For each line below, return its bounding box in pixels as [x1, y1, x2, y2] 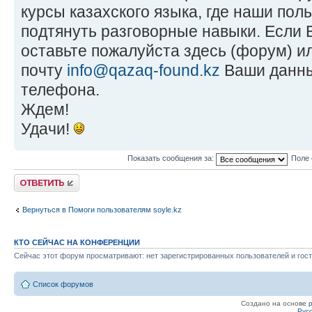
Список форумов [33, 280, 93, 289]
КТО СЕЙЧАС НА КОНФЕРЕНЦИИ [14, 237, 140, 247]
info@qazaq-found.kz [67, 61, 220, 79]
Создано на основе [240, 299, 309, 308]
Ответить [14, 173, 47, 182]
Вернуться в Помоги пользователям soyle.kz [22, 205, 182, 214]
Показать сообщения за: [127, 154, 216, 163]
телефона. [21, 80, 100, 99]
